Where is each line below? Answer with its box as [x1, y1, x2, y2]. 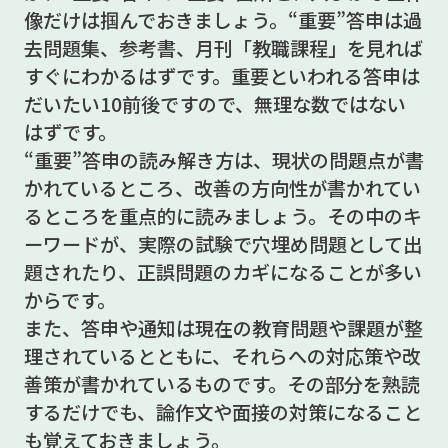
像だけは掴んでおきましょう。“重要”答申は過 [23, 6, 422, 35]
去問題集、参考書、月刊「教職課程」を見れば [23, 34, 423, 63]
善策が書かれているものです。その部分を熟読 [23, 370, 420, 399]
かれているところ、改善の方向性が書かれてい [23, 174, 421, 203]
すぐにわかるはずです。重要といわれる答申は [23, 62, 420, 91]
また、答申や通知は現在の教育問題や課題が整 [23, 314, 423, 343]
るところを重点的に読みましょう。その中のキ [23, 202, 422, 231]
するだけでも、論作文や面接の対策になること [23, 398, 422, 427]
